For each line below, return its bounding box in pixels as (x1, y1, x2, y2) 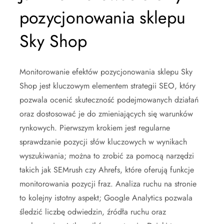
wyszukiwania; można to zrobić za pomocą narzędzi (19, 149, 194, 161)
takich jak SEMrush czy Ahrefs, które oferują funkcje (19, 163, 194, 175)
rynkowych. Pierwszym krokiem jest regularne (19, 121, 170, 133)
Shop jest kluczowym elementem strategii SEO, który (19, 79, 195, 91)
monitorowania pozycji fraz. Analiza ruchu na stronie (19, 177, 196, 189)
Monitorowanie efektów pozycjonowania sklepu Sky (19, 65, 192, 77)
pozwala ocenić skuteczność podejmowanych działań (19, 93, 198, 105)
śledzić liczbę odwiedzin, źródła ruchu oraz (19, 205, 166, 217)
